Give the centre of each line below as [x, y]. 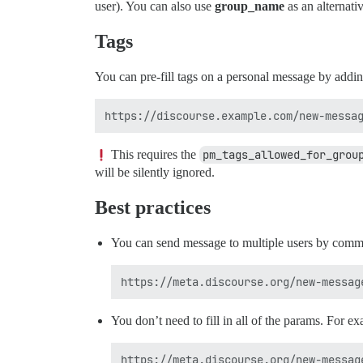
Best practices [153, 208]
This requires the [154, 155]
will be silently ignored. [155, 173]
